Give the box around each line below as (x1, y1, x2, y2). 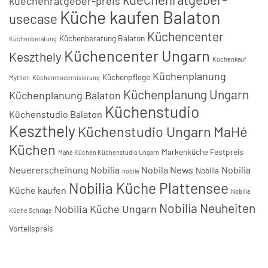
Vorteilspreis (9, 223, 53, 234)
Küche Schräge (9, 206, 52, 215)
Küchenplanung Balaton (9, 89, 121, 102)
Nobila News (141, 164, 193, 176)
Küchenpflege (102, 72, 150, 83)
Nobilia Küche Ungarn (54, 202, 157, 216)
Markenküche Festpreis (162, 147, 243, 157)
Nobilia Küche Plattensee (69, 179, 229, 197)
